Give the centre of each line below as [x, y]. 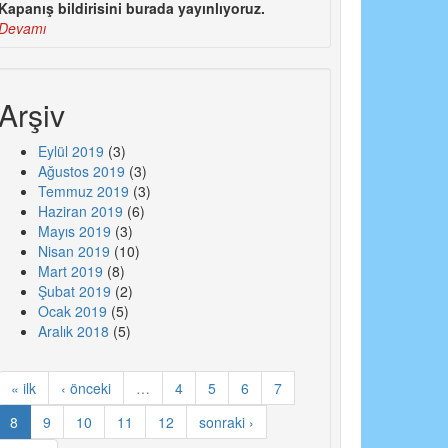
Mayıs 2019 [74, 231]
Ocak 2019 [72, 311]
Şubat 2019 [74, 291]
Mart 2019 [70, 271]
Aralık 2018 [73, 331]
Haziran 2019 [80, 211]
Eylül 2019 [70, 151]
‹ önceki [85, 388]
